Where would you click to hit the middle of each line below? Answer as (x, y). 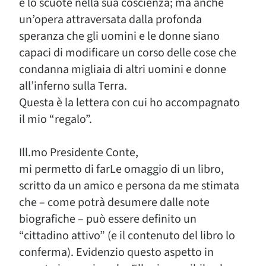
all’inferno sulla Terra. (73, 86)
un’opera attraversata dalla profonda (110, 20)
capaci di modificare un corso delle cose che (128, 53)
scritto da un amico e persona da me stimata (129, 186)
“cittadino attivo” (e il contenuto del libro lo (127, 236)
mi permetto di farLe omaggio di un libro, (121, 169)
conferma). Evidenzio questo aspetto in (116, 252)
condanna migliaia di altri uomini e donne (123, 69)
